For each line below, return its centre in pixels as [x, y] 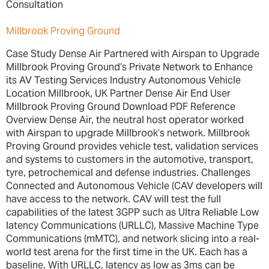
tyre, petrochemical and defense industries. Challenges [128, 172]
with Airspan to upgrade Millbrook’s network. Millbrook [128, 133]
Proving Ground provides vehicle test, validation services [132, 146]
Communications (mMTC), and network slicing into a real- [133, 238]
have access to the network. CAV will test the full [113, 199]
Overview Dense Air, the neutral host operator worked [125, 119]
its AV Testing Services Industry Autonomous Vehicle [123, 80]
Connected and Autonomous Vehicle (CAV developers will [134, 186]
